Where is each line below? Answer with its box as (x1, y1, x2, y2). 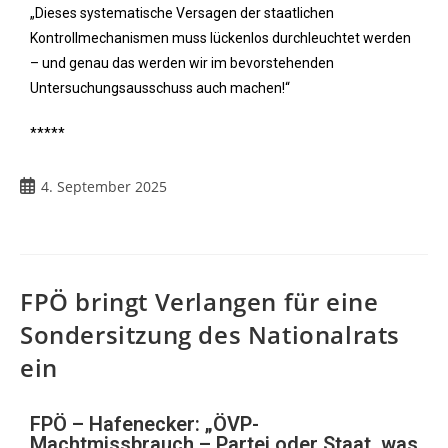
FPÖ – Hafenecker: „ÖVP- (30, 412, 259, 436)
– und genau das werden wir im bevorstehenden (30, 55, 334, 71)
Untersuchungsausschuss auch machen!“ (30, 80, 290, 96)
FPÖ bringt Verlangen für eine (20, 285, 379, 318)
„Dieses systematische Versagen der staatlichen (30, 5, 334, 21)
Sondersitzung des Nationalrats (20, 318, 401, 351)
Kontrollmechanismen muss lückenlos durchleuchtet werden (30, 30, 411, 46)
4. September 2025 (41, 177, 167, 196)
